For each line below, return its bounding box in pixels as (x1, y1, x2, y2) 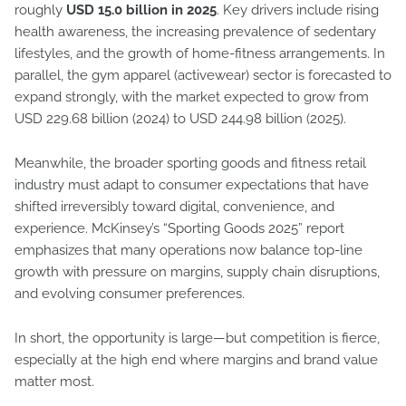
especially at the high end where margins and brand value (14, 352, 378, 368)
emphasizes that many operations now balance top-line (14, 242, 362, 258)
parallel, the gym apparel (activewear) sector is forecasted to (14, 67, 391, 83)
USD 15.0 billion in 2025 (66, 2, 217, 18)
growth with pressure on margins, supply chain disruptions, (14, 264, 380, 280)
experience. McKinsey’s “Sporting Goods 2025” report (14, 220, 344, 237)
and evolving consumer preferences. (14, 285, 248, 302)
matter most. (14, 373, 94, 390)
